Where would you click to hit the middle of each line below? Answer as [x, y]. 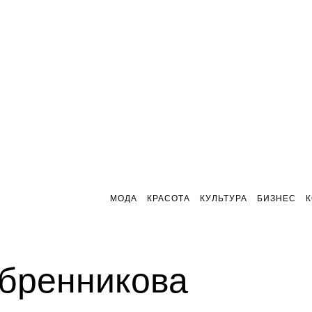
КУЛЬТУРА [224, 198]
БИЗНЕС [276, 198]
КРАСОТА [169, 198]
